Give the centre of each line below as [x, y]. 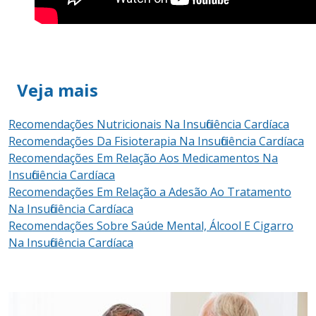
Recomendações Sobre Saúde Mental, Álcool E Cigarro [151, 226]
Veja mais [57, 90]
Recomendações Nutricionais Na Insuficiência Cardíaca [149, 124]
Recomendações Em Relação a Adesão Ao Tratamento [150, 192]
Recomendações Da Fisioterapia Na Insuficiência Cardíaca [156, 141]
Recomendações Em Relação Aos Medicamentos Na [143, 158]
